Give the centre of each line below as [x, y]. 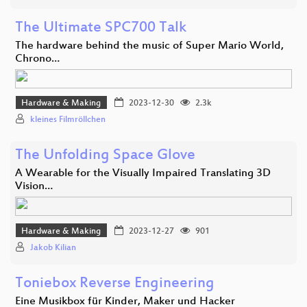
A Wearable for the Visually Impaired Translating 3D [143, 174]
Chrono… [37, 59]
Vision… [34, 187]
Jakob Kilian [53, 248]
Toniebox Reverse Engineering [115, 284]
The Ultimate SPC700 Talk [101, 28]
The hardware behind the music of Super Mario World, [149, 46]
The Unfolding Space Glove [105, 156]
